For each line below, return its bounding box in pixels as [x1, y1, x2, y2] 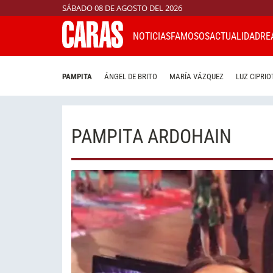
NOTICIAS [133, 30, 171, 42]
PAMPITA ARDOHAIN [71, 124, 232, 148]
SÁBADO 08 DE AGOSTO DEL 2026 [62, 2, 182, 13]
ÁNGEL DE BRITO [104, 72, 157, 82]
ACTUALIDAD [210, 30, 260, 42]
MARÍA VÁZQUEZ [169, 72, 224, 82]
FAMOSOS [171, 30, 210, 42]
